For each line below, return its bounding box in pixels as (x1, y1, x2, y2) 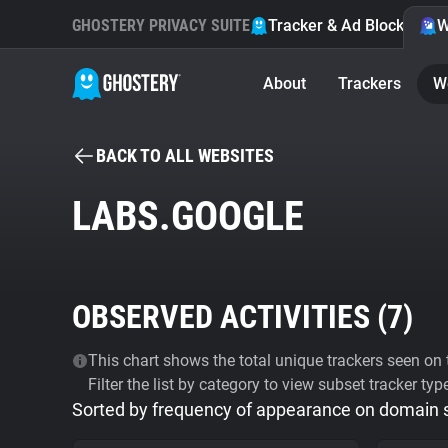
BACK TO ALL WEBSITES (96, 145, 274, 166)
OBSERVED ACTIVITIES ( (72, 298, 387, 336)
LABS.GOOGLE (72, 193, 304, 240)
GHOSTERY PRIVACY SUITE (72, 16, 250, 35)
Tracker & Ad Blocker (268, 16, 419, 35)
